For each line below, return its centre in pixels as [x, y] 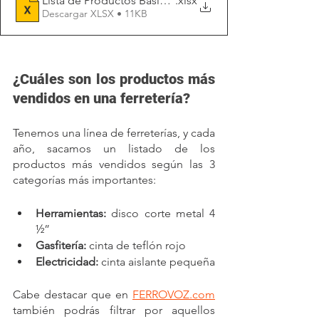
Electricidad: [68, 261]
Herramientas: [71, 213]
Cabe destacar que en [73, 294]
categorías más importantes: [84, 179]
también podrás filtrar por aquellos [114, 310]
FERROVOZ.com [174, 294]
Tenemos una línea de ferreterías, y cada [114, 132]
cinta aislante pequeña [158, 261]
